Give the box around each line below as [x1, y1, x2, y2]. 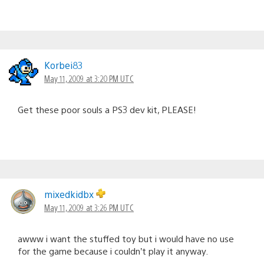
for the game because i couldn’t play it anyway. [18, 245, 208, 256]
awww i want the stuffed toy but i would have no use [18, 232, 234, 244]
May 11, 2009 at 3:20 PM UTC [44, 72, 134, 84]
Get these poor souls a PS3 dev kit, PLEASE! [18, 103, 196, 115]
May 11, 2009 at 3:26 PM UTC [44, 202, 134, 213]
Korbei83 [44, 58, 83, 71]
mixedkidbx [44, 187, 96, 200]
